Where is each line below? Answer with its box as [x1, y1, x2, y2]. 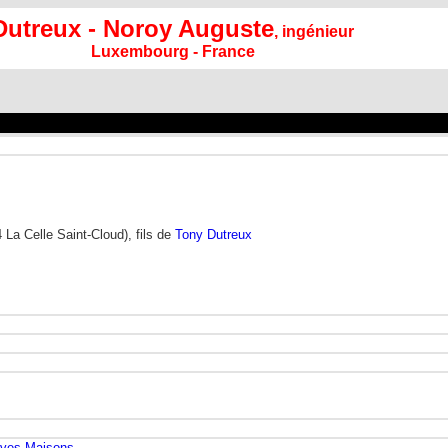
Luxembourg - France [90, 43, 255, 60]
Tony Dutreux [175, 227, 252, 242]
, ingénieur [274, 23, 354, 40]
